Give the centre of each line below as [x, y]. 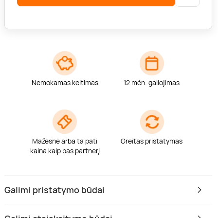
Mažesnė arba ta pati [65, 141]
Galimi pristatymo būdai [55, 190]
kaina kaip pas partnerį [65, 151]
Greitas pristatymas [152, 141]
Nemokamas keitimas [65, 83]
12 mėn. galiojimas [152, 83]
